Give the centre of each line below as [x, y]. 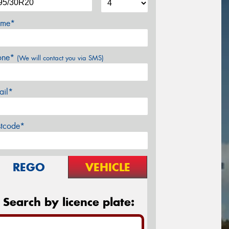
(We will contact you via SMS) [60, 58]
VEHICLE [108, 167]
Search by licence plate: [68, 202]
